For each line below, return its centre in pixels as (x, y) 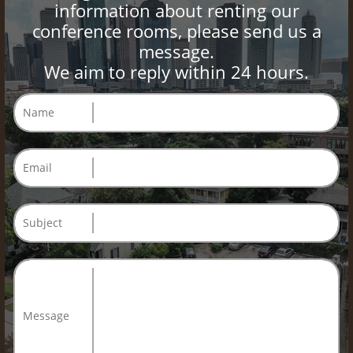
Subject (43, 223)
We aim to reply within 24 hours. (176, 72)
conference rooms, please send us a (176, 31)
